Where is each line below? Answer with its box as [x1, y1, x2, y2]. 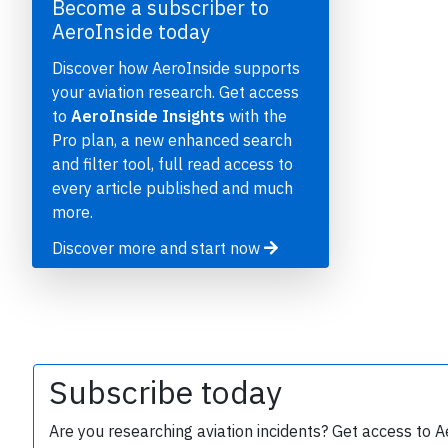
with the [225, 106, 287, 127]
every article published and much [52, 178, 293, 199]
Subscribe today [49, 371, 282, 414]
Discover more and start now [52, 238, 264, 259]
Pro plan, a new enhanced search [52, 130, 292, 151]
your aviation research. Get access [52, 82, 299, 103]
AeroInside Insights [71, 106, 225, 127]
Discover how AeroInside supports [52, 58, 300, 79]
